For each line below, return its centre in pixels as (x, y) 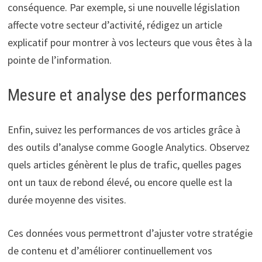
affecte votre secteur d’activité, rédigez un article (115, 25)
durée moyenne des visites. (67, 200)
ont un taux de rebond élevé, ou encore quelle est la (120, 182)
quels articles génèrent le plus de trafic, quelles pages (124, 165)
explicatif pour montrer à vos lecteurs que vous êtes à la (130, 43)
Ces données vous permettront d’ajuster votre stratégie (130, 233)
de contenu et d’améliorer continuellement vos (110, 251)
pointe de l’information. (59, 60)
